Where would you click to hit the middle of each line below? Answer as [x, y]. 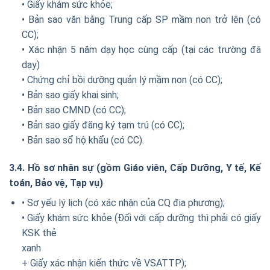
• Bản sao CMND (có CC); [74, 110]
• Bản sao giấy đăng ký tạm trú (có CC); [103, 125]
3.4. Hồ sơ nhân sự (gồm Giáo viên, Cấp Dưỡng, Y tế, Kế [135, 168]
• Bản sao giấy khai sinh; [70, 95]
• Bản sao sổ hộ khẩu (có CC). [83, 140]
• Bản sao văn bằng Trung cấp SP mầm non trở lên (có [141, 20]
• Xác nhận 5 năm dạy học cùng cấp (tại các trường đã [141, 50]
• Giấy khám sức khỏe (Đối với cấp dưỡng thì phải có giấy [141, 218]
